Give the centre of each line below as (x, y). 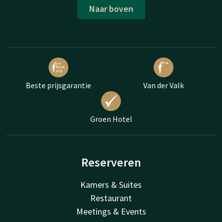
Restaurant (111, 198)
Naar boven (111, 8)
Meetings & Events (111, 212)
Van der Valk (164, 85)
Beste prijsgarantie (58, 85)
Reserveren (111, 163)
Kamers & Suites (111, 185)
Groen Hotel (111, 119)
